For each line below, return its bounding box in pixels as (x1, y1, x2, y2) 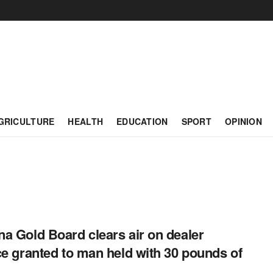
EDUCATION (116, 115, 168, 127)
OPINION (225, 115, 262, 127)
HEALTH (68, 115, 104, 127)
